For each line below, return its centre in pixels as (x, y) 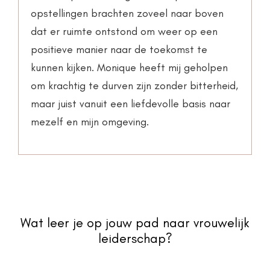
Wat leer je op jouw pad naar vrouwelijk (135, 223)
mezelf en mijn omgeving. (90, 122)
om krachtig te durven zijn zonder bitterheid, (134, 86)
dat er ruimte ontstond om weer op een (124, 32)
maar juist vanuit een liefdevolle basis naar (130, 104)
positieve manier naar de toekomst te (119, 50)
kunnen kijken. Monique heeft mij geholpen (129, 68)
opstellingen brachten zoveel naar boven (127, 14)
